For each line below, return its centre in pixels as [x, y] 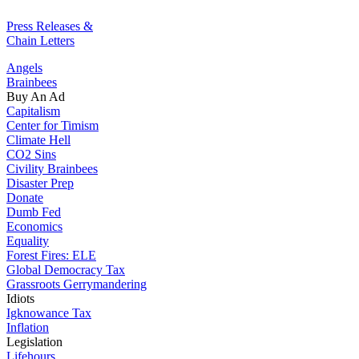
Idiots [20, 298]
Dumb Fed [34, 212]
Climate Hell [38, 140]
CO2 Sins [31, 154]
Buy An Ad [36, 97]
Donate [25, 198]
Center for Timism [52, 125]
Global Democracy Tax [66, 270]
